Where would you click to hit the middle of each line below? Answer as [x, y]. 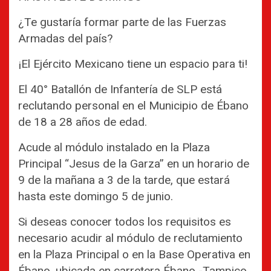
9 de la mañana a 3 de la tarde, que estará [124, 180]
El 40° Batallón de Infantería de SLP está [120, 89]
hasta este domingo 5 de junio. [96, 196]
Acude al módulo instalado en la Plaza [114, 147]
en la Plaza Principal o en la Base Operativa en [134, 254]
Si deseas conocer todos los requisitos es [125, 221]
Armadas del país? [65, 38]
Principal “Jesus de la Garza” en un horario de [134, 163]
